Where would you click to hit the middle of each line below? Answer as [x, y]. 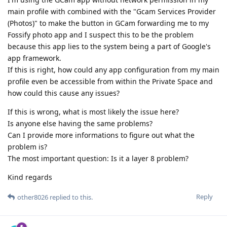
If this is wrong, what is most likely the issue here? [93, 111]
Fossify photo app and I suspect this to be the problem [101, 34]
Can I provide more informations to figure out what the [101, 135]
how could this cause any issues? [64, 93]
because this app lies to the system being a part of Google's [109, 46]
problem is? [27, 146]
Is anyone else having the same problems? [80, 123]
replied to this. [70, 197]
